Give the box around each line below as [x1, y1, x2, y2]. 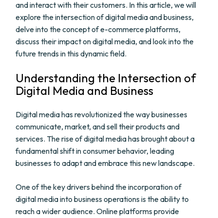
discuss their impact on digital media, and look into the [16, 36, 194, 46]
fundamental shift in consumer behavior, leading [16, 146, 174, 156]
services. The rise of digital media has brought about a [16, 134, 195, 144]
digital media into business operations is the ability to [16, 194, 189, 204]
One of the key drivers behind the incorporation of [16, 182, 182, 192]
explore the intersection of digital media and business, [16, 12, 194, 22]
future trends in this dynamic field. [16, 49, 127, 58]
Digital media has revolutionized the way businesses [16, 109, 187, 119]
